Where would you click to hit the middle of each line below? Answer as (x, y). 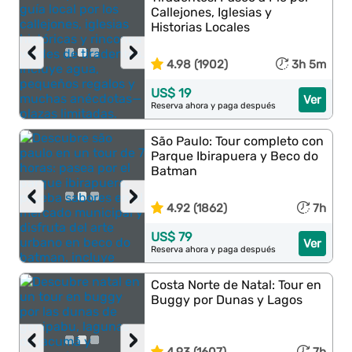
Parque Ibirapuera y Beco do (235, 156)
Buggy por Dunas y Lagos (227, 300)
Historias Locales (201, 27)
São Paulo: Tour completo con (238, 141)
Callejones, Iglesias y (212, 12)
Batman (174, 171)
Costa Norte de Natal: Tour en (236, 285)
